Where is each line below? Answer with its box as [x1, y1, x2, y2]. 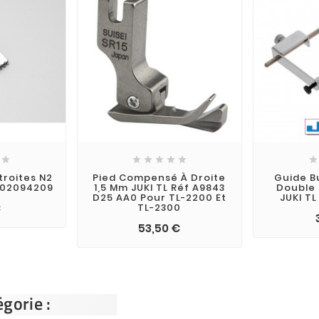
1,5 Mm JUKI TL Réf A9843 [93, 181, 225, 195]
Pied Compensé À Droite [93, 171, 226, 185]
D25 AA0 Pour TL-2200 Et [92, 191, 226, 205]
